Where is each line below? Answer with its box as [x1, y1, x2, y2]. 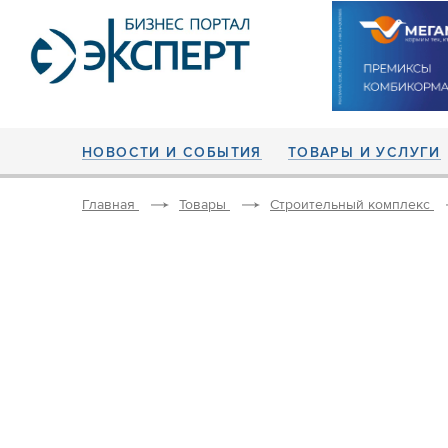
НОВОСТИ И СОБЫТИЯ [82, 144, 262, 161]
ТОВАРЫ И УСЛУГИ [287, 144, 441, 161]
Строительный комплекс [270, 196, 430, 214]
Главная [82, 196, 135, 214]
